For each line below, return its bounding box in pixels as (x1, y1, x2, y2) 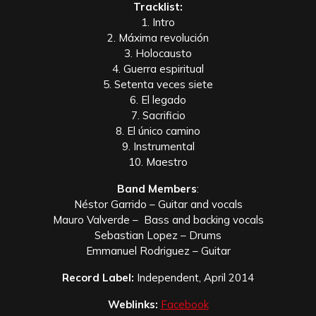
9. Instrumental (121, 139, 195, 153)
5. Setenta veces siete (103, 77, 213, 91)
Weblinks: (107, 297, 158, 311)
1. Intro (141, 15, 175, 29)
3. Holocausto (124, 46, 192, 60)
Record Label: (62, 270, 134, 284)
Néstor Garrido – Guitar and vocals (73, 197, 243, 211)
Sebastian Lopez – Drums (95, 228, 221, 242)
